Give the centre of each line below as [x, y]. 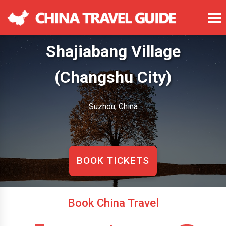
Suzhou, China [113, 106]
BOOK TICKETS [113, 160]
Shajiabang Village [113, 51]
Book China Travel [113, 203]
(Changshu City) [113, 77]
